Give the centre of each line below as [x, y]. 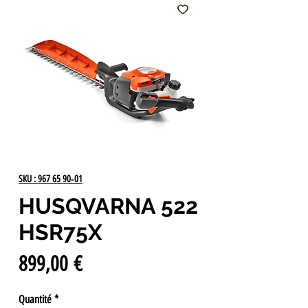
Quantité [35, 299]
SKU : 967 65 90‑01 [51, 179]
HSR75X [60, 232]
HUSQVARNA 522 [108, 206]
